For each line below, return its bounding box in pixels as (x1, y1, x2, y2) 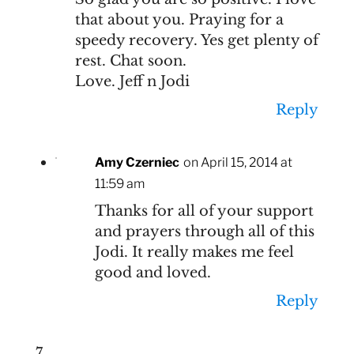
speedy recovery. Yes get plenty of (74, 31, 318, 49)
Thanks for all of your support (94, 201, 314, 220)
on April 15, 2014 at (183, 154, 292, 170)
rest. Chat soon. (74, 51, 186, 70)
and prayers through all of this (94, 222, 314, 240)
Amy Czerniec (94, 154, 179, 170)
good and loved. (94, 263, 211, 281)
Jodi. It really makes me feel (94, 243, 294, 261)
